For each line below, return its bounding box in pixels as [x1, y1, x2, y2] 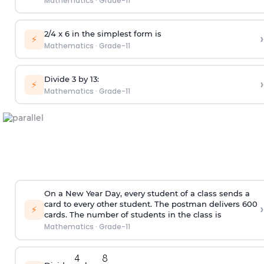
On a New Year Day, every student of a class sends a [44, 189, 250, 199]
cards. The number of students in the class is [44, 210, 222, 220]
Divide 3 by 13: [44, 74, 99, 84]
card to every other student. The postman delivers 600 [44, 199, 258, 209]
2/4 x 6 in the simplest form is [44, 28, 161, 38]
